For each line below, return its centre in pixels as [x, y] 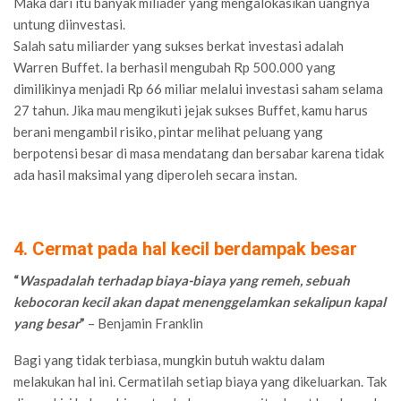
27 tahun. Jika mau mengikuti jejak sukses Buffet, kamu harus [191, 110]
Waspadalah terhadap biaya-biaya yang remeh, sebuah [184, 280]
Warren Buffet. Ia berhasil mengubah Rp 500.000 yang [175, 67]
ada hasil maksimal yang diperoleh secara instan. [155, 174]
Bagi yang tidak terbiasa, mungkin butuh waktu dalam [169, 359]
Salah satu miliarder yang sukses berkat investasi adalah [179, 45]
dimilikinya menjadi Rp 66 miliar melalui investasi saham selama [198, 88]
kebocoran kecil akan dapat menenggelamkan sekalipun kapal [200, 301]
